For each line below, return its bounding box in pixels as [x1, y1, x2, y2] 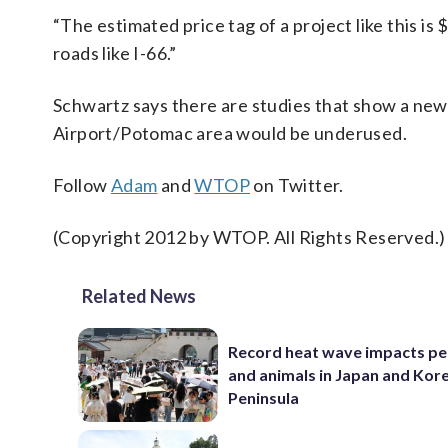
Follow [53, 174, 111, 196]
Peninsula [228, 388, 300, 408]
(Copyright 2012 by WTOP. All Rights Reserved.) [53, 226, 446, 248]
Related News [82, 285, 196, 307]
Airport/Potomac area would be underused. [53, 122, 407, 144]
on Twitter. [250, 174, 344, 196]
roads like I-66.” [53, 42, 177, 64]
